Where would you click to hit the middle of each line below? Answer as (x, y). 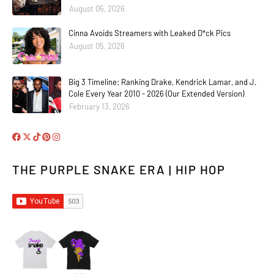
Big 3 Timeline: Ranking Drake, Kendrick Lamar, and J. (163, 82)
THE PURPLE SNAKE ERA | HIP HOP (119, 170)
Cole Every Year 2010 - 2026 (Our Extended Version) (156, 94)
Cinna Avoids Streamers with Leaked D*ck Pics (150, 33)
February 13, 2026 (99, 107)
